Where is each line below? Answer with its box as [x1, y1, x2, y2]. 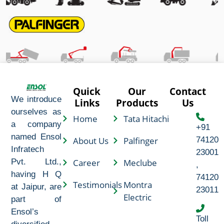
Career [72, 156, 100, 168]
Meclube [123, 156, 157, 168]
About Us [72, 134, 108, 146]
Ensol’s [11, 206, 39, 216]
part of [11, 194, 62, 204]
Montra [123, 178, 152, 190]
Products [116, 95, 158, 109]
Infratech [11, 144, 44, 154]
